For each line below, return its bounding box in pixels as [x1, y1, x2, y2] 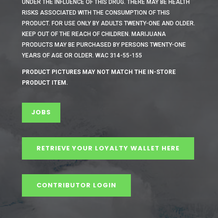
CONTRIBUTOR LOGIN [36, 181, 116, 190]
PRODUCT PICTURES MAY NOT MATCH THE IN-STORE [21, 68, 176, 75]
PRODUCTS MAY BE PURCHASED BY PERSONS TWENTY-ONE [21, 41, 186, 48]
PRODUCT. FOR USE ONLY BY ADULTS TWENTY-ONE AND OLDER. [21, 19, 195, 27]
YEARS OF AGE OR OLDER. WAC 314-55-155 [21, 52, 142, 59]
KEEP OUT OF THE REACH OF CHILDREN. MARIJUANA [21, 30, 166, 37]
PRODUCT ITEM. [21, 79, 68, 86]
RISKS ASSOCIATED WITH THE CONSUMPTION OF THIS [21, 9, 170, 16]
